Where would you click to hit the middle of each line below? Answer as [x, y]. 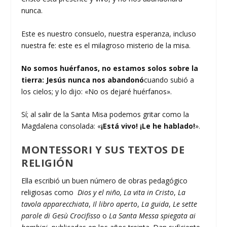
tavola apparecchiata [55, 204]
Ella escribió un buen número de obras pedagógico [105, 180]
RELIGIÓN [49, 163]
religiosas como [49, 192]
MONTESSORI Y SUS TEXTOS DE [103, 149]
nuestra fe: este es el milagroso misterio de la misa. [106, 45]
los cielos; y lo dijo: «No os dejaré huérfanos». [97, 91]
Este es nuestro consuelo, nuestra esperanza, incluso [109, 33]
